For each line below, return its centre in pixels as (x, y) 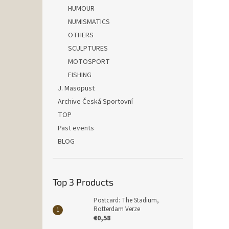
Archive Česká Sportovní (95, 102)
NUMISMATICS (89, 22)
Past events (76, 128)
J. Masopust (76, 88)
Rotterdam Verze (117, 209)
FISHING (80, 75)
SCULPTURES (88, 49)
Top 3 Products (83, 182)
